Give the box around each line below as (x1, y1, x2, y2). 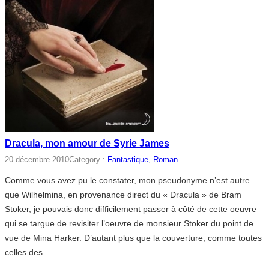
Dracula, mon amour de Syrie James (5, 138, 169, 148)
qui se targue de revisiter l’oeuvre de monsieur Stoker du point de (5, 218, 253, 228)
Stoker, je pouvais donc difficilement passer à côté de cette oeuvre (5, 204, 256, 214)
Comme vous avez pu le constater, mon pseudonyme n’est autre (5, 175, 250, 185)
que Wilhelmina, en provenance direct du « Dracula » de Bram (5, 189, 241, 199)
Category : (69, 155, 107, 164)
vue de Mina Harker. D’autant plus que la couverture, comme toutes (5, 232, 262, 243)
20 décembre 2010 (5, 155, 69, 164)
